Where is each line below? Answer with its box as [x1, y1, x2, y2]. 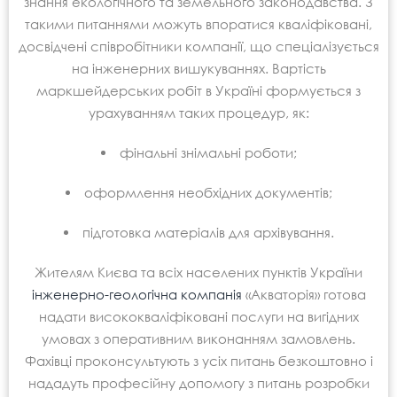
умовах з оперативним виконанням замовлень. [42, 330, 355, 346]
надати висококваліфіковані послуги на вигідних [38, 307, 359, 324]
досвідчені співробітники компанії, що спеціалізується [18, 37, 379, 54]
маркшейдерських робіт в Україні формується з [36, 82, 361, 98]
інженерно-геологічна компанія [31, 285, 242, 302]
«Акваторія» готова [241, 285, 366, 302]
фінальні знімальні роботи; [119, 144, 297, 160]
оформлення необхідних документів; [83, 183, 332, 200]
